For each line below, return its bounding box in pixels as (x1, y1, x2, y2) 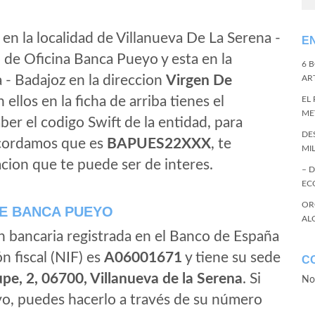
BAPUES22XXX (107, 136, 211, 151)
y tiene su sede (182, 250, 281, 265)
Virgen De (166, 73, 232, 88)
